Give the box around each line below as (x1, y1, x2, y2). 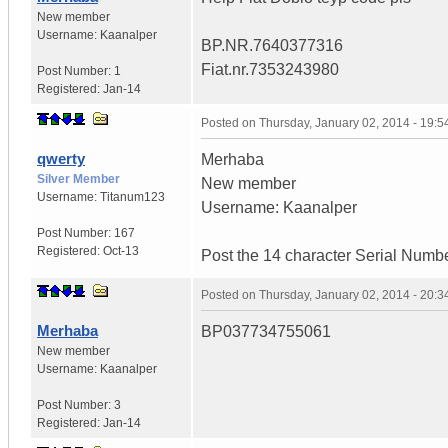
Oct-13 (103, 243, 139, 258)
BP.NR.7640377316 (201, 36, 343, 54)
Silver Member (37, 171, 120, 186)
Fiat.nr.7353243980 (201, 60, 339, 78)
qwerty (37, 149, 85, 167)
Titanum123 (100, 189, 165, 204)
